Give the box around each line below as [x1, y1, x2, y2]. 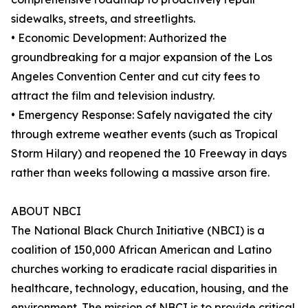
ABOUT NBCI [11, 204, 81, 218]
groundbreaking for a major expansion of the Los [11, 50, 272, 64]
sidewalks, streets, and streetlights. [11, 12, 195, 25]
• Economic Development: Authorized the [11, 31, 227, 45]
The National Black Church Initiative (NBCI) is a [11, 223, 265, 237]
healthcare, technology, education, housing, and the [11, 281, 289, 295]
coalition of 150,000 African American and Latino [11, 243, 272, 256]
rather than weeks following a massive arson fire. [11, 166, 269, 179]
